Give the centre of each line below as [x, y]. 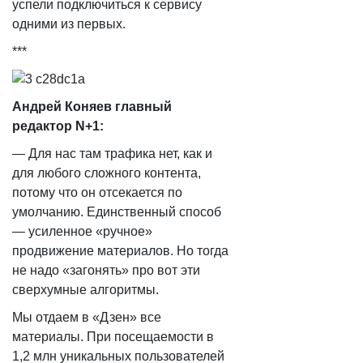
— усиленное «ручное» [82, 231]
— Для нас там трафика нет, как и [112, 154]
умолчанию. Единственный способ [117, 212]
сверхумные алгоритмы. [85, 290]
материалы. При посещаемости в [113, 337]
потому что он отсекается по [97, 192]
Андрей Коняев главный [92, 107]
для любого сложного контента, [107, 173]
